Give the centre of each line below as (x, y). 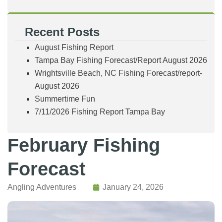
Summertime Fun (65, 99)
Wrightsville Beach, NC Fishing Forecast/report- (118, 73)
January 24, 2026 (133, 187)
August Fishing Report (74, 48)
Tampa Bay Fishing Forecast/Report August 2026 (121, 60)
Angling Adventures (42, 187)
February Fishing (84, 145)
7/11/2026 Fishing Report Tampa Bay (100, 112)
